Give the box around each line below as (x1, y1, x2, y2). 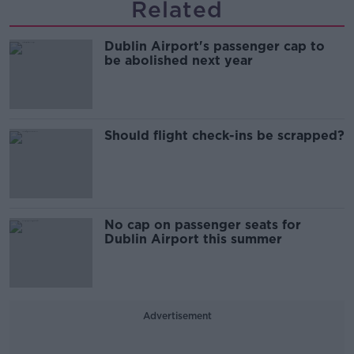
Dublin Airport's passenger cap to (104, 38, 325, 54)
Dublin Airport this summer (104, 231, 282, 247)
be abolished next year (104, 52, 253, 68)
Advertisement (142, 309, 212, 322)
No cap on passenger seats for (104, 217, 301, 232)
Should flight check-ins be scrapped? (104, 127, 345, 143)
